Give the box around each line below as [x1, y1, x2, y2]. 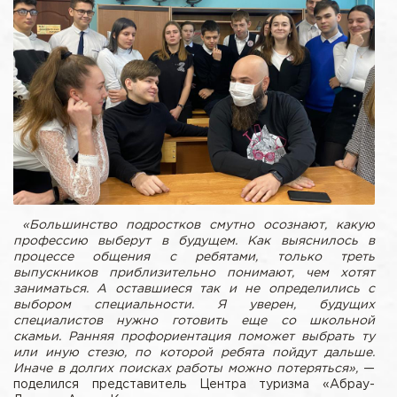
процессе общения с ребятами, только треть [13, 251, 375, 262]
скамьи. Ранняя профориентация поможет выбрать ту [13, 331, 375, 342]
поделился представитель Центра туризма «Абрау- [13, 378, 375, 390]
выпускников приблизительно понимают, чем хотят [13, 267, 375, 278]
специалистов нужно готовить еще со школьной [13, 315, 375, 326]
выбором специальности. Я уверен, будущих [13, 299, 375, 310]
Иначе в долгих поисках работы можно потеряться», [13, 362, 359, 374]
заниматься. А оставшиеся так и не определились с [13, 283, 375, 294]
